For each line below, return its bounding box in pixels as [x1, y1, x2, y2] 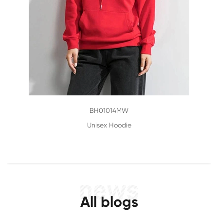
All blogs [80, 193, 138, 211]
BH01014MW [90, 107, 128, 115]
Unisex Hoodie [87, 121, 131, 129]
